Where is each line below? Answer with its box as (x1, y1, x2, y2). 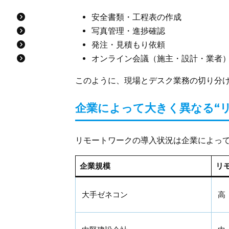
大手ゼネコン (82, 189, 128, 199)
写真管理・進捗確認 (91, 26, 165, 36)
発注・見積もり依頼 (91, 39, 165, 50)
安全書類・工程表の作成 (91, 12, 181, 22)
